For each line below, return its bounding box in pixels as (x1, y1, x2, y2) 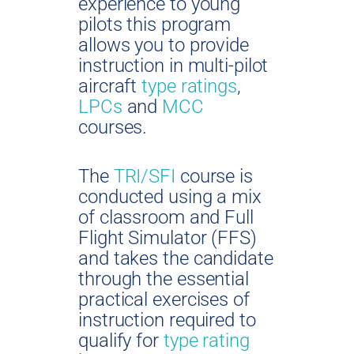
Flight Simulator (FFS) (78, 227, 257, 250)
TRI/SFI (113, 165, 175, 188)
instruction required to (78, 309, 256, 332)
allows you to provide (78, 34, 249, 57)
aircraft (78, 75, 142, 98)
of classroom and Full (78, 206, 254, 229)
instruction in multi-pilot (78, 55, 269, 77)
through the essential (78, 268, 249, 291)
